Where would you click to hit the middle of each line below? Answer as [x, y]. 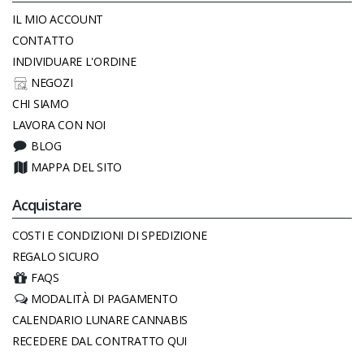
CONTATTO [43, 41]
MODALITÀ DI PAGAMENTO [104, 299]
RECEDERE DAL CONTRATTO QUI [100, 341]
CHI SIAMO [41, 104]
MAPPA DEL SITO [77, 167]
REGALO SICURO [56, 257]
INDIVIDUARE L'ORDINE [74, 62]
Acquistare [47, 205]
